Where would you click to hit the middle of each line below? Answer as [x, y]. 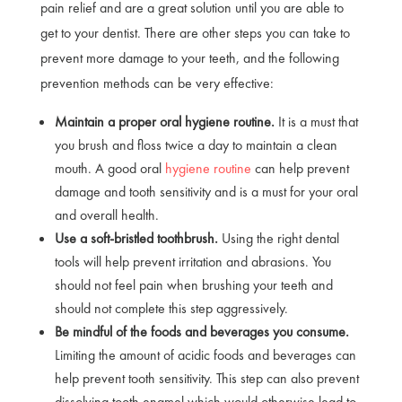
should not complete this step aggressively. [173, 308]
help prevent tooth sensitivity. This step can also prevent [206, 378]
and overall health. [108, 214]
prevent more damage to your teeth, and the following [189, 57]
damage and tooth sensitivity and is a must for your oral [206, 191]
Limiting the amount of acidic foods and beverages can [205, 354]
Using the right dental [280, 238]
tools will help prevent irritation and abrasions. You [192, 261]
